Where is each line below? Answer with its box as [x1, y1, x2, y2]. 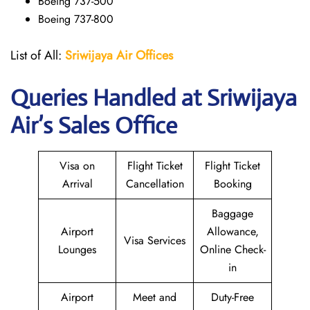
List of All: [10, 46, 65, 64]
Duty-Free [211, 289, 254, 305]
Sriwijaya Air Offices [65, 46, 173, 64]
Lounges [58, 241, 96, 257]
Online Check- [199, 241, 266, 257]
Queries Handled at [10, 84, 207, 112]
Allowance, [206, 224, 259, 239]
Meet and [133, 289, 176, 305]
